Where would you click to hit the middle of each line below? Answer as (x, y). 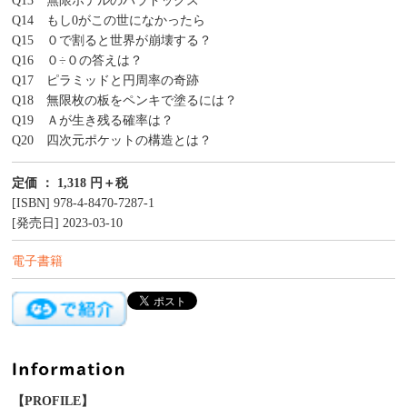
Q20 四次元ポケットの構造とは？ (112, 141)
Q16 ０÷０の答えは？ (77, 61)
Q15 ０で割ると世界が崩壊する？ (112, 41)
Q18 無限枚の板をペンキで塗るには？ (124, 101)
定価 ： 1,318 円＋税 (70, 184)
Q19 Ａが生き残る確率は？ (93, 121)
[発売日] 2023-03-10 (74, 223)
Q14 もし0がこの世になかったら (109, 21)
